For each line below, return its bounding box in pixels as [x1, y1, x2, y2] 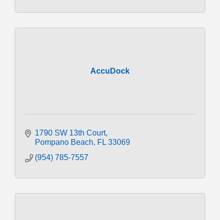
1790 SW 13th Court [35, 128, 106, 137]
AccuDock [90, 66, 130, 75]
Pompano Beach [35, 137, 93, 146]
